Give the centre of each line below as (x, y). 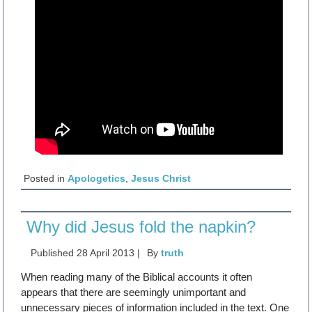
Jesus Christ (161, 178)
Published (53, 252)
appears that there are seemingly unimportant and (134, 292)
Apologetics (97, 178)
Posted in (45, 178)
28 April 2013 (106, 252)
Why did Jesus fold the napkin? (141, 226)
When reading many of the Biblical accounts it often (137, 276)
